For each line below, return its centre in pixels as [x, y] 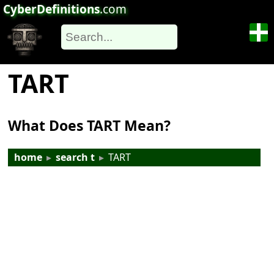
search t [76, 157]
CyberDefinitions [51, 9]
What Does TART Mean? [90, 126]
